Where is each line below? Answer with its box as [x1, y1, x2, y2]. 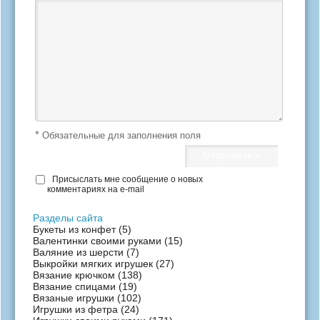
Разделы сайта [33, 212, 103, 224]
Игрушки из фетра [33, 304, 118, 315]
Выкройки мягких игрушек [33, 258, 153, 269]
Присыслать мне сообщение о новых [52, 174, 203, 184]
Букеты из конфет [33, 224, 116, 235]
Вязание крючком [33, 269, 115, 281]
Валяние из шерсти [33, 246, 124, 258]
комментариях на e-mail [47, 184, 144, 194]
